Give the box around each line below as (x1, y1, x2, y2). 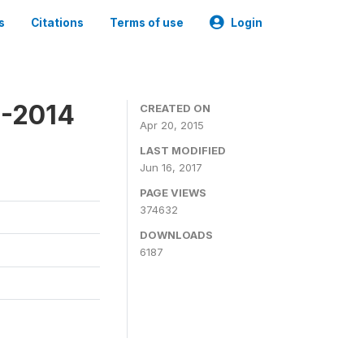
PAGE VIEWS (140, 186, 206, 199)
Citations (31, 16, 84, 29)
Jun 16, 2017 (140, 161, 202, 174)
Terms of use (110, 16, 184, 29)
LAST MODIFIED (140, 144, 226, 157)
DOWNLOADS (140, 228, 213, 241)
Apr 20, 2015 (140, 119, 204, 132)
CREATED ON (140, 102, 210, 115)
